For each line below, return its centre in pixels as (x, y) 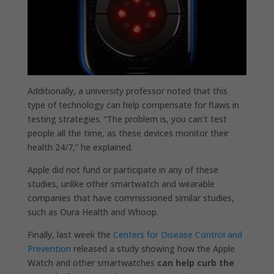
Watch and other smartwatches (92, 262)
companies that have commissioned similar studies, (131, 198)
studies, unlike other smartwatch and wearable (121, 183)
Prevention (49, 248)
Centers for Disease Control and (177, 234)
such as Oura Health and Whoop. (93, 212)
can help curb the (195, 262)
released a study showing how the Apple (153, 248)
